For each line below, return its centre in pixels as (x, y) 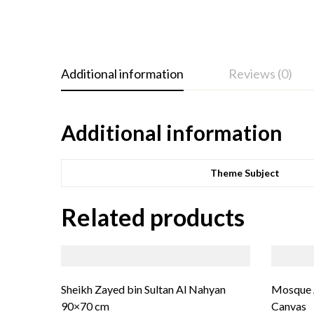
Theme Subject (245, 173)
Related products (153, 217)
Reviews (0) (260, 74)
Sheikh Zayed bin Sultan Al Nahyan (143, 289)
